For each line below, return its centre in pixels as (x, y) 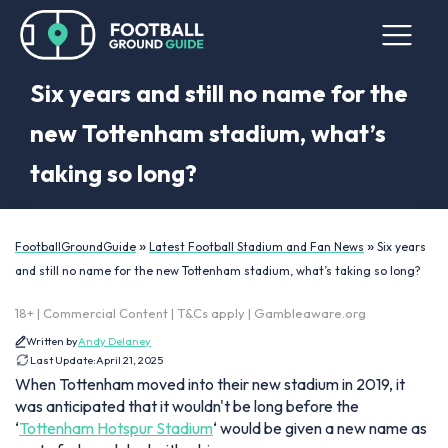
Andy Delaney (114, 341)
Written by (52, 341)
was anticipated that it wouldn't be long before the (187, 406)
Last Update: (63, 360)
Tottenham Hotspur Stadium (116, 428)
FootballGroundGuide (75, 246)
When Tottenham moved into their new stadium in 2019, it (210, 384)
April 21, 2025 (129, 360)
